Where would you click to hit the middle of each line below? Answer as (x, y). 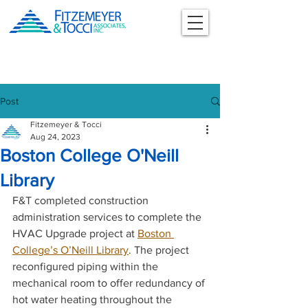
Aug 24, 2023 (55, 137)
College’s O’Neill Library (70, 250)
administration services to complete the (108, 217)
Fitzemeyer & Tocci (66, 124)
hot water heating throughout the (93, 299)
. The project (160, 250)
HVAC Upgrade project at (75, 233)
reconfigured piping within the (87, 266)
